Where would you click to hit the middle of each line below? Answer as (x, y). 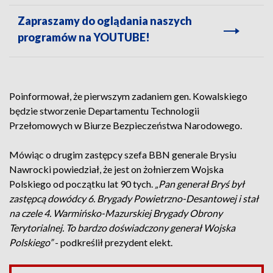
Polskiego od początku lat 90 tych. (81, 184)
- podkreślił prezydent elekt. (113, 242)
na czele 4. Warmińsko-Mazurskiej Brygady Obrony (116, 213)
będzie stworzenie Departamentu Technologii (104, 111)
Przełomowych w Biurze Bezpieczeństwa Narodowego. (126, 125)
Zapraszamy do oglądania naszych (105, 21)
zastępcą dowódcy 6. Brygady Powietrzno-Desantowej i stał (134, 198)
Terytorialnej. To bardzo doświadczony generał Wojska (122, 228)
